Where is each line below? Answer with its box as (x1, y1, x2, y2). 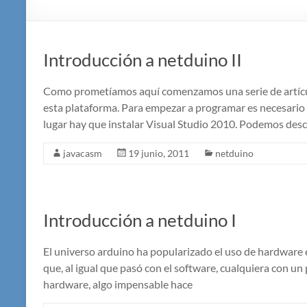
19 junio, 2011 (128, 147, 189, 160)
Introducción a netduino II (43, 49, 242, 71)
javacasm (63, 147, 102, 160)
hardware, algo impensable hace (43, 278, 193, 291)
